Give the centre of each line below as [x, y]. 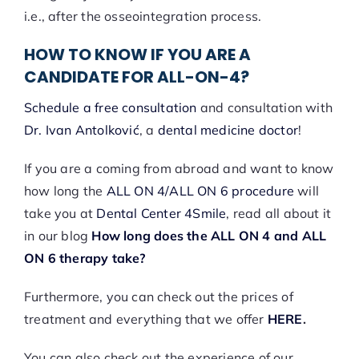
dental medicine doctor [228, 130]
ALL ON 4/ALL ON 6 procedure [198, 191]
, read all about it [279, 214]
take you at [60, 214]
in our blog [58, 236]
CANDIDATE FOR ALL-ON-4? [136, 77]
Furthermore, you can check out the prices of [158, 297]
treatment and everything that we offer [145, 319]
